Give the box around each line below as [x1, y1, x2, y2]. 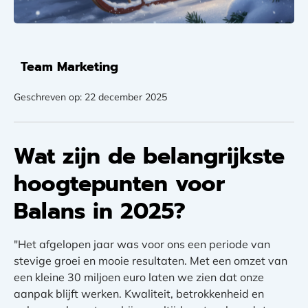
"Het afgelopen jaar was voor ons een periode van [14, 237, 270, 252]
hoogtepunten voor [14, 167, 225, 201]
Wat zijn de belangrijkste [14, 140, 285, 174]
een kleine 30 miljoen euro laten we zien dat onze [14, 270, 264, 285]
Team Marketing [21, 57, 118, 77]
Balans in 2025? [14, 195, 186, 229]
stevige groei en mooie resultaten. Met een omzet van [14, 254, 287, 268]
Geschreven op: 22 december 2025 [14, 91, 167, 104]
